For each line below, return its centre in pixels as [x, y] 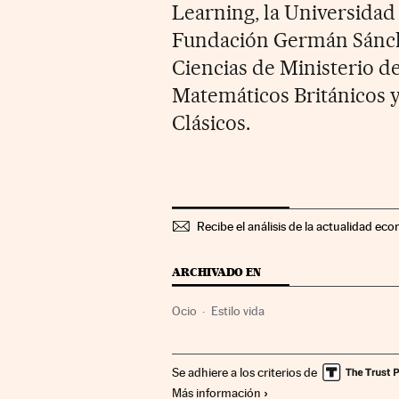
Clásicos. [212, 122]
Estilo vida [238, 310]
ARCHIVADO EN [216, 272]
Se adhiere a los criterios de [245, 372]
